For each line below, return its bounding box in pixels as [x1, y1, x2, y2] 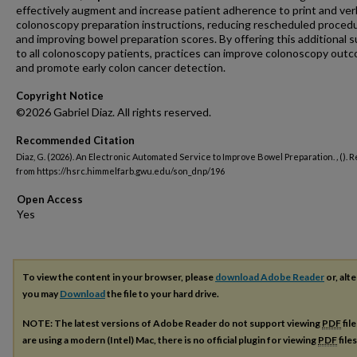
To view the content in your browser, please [22, 271, 215, 283]
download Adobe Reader [215, 271, 324, 283]
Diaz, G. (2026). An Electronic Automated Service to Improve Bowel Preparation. [16, 151, 336, 162]
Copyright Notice [16, 89, 104, 102]
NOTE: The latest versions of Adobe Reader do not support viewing [22, 316, 322, 329]
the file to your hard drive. [105, 288, 219, 300]
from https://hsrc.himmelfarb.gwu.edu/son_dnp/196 [16, 166, 225, 176]
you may [22, 288, 60, 300]
